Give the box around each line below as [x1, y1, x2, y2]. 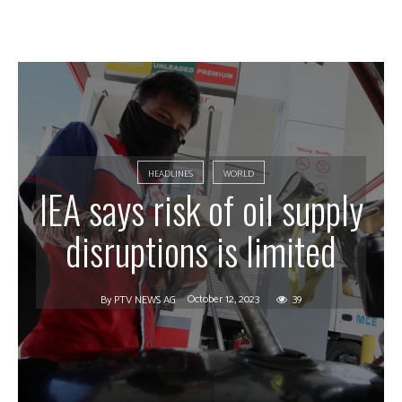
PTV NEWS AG [114, 292, 176, 310]
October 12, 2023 [188, 291, 259, 309]
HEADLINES [148, 167, 193, 181]
